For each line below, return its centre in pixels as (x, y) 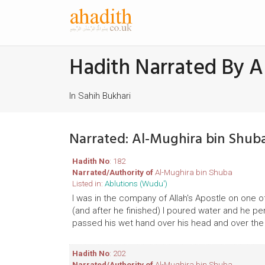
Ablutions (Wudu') (136, 183)
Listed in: (88, 183)
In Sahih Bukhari (100, 96)
